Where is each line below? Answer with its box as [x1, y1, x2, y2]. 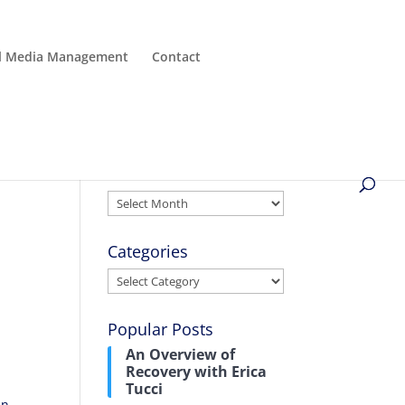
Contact [152, 48, 201, 65]
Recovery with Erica [126, 362, 268, 381]
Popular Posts [108, 318, 214, 340]
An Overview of [126, 344, 236, 364]
